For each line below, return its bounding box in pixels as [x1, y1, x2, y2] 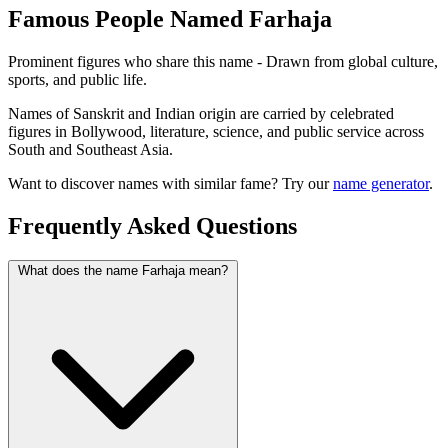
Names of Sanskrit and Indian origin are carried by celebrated [8, 105, 394, 123]
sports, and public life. [8, 71, 147, 89]
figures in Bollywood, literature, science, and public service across [8, 123, 424, 141]
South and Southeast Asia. [8, 141, 173, 159]
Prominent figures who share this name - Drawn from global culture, [8, 53, 438, 71]
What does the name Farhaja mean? [18, 263, 228, 279]
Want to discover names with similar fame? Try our [8, 175, 333, 193]
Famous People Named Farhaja [8, 6, 332, 33]
